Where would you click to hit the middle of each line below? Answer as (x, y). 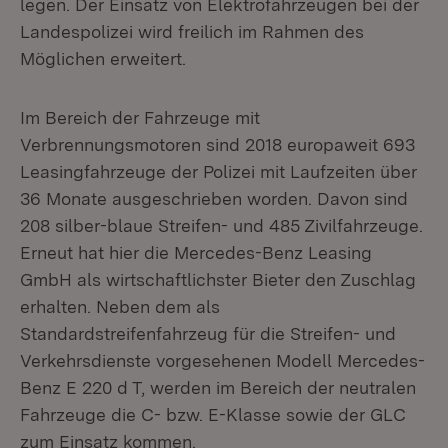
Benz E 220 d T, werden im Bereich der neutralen (218, 387)
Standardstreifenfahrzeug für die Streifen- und (208, 333)
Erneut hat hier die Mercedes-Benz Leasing (196, 252)
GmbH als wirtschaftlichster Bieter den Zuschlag (218, 279)
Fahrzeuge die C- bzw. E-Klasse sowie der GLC (213, 414)
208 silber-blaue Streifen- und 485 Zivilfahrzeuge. (221, 225)
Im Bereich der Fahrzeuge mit (140, 117)
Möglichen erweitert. (103, 58)
